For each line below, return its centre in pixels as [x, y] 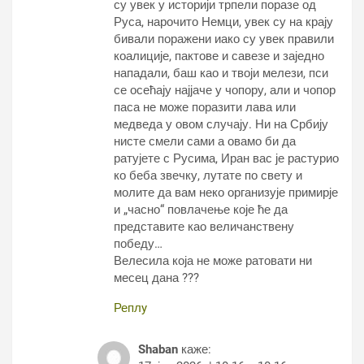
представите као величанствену [204, 227]
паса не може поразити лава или [205, 108]
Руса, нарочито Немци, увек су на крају [223, 22]
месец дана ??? [156, 278]
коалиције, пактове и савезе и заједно [219, 56]
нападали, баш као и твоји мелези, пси [221, 74]
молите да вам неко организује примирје [226, 193]
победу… [138, 244]
